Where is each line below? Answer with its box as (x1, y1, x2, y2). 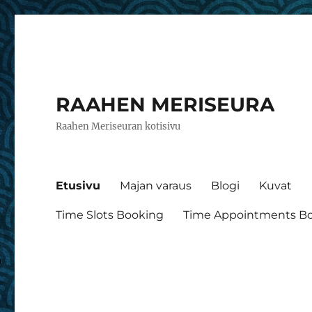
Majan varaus (120, 178, 192, 192)
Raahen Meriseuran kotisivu (56, 120, 181, 132)
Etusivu (56, 178, 101, 192)
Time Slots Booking (56, 208, 164, 221)
